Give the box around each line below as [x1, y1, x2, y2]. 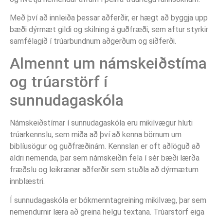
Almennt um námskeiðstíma [10, 54, 207, 73]
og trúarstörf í [10, 73, 108, 91]
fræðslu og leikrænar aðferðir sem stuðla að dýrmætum [10, 165, 199, 175]
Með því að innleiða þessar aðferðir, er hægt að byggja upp [10, 13, 208, 23]
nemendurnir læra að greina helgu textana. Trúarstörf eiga [10, 207, 204, 217]
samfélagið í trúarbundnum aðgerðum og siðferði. [10, 36, 176, 46]
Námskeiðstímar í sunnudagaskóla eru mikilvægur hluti [10, 118, 193, 128]
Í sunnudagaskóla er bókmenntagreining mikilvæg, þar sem [10, 195, 206, 205]
